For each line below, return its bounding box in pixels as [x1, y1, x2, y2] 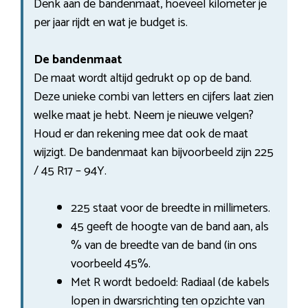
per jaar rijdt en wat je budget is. [34, 12, 188, 33]
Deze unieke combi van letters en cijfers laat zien [34, 86, 274, 107]
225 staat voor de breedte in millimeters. [71, 197, 270, 219]
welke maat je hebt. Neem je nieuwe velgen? [34, 104, 254, 126]
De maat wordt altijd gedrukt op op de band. [34, 67, 252, 89]
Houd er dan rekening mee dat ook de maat [34, 123, 248, 144]
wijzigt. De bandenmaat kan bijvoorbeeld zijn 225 [34, 142, 274, 163]
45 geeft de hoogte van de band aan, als [71, 216, 269, 237]
